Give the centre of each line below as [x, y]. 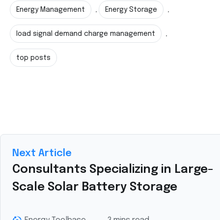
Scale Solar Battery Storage [95, 187]
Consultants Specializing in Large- [113, 170]
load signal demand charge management [86, 34]
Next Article [42, 153]
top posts [33, 58]
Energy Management [51, 10]
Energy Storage [131, 10]
